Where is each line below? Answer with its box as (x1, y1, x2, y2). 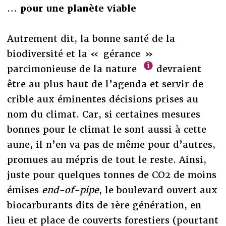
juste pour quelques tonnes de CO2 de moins (7, 168, 216, 181)
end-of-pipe (41, 184, 99, 196)
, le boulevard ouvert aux (98, 184, 217, 196)
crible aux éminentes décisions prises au (7, 93, 198, 105)
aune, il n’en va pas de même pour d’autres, (7, 138, 215, 150)
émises (7, 184, 42, 196)
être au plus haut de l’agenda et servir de (7, 78, 203, 90)
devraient (153, 63, 202, 75)
